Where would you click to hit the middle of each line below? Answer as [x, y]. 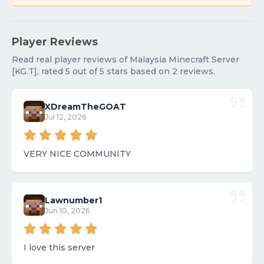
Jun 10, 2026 [67, 211]
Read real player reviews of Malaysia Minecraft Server [126, 60]
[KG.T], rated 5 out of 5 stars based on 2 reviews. [113, 72]
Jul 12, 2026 [65, 117]
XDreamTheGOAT [85, 107]
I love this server [59, 248]
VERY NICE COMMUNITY [77, 154]
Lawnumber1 [73, 201]
